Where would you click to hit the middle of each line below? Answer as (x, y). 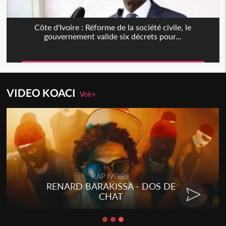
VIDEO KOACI (43, 93)
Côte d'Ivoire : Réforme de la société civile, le (113, 27)
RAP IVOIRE (111, 177)
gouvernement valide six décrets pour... (113, 36)
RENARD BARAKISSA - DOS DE (111, 186)
